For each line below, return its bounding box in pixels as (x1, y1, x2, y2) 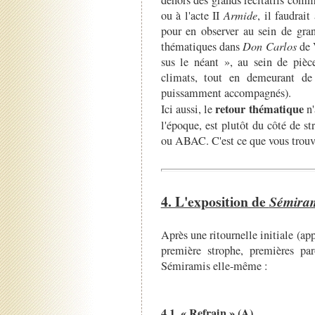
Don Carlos (243, 39, 297, 54)
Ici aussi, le (160, 101, 213, 117)
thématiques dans (160, 39, 243, 55)
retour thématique (212, 101, 304, 118)
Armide (224, 8, 258, 23)
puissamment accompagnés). (160, 85, 291, 101)
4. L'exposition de (160, 191, 269, 212)
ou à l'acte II (160, 8, 224, 24)
